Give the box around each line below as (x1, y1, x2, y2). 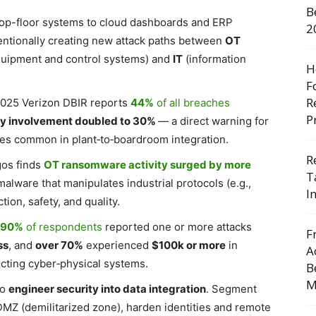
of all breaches (154, 96, 230, 109)
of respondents (23, 220, 102, 233)
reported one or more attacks (102, 220, 252, 233)
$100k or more (152, 238, 226, 252)
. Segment (206, 282, 257, 296)
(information (183, 52, 246, 66)
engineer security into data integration (8, 282, 206, 296)
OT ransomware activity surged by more (44, 158, 251, 171)
